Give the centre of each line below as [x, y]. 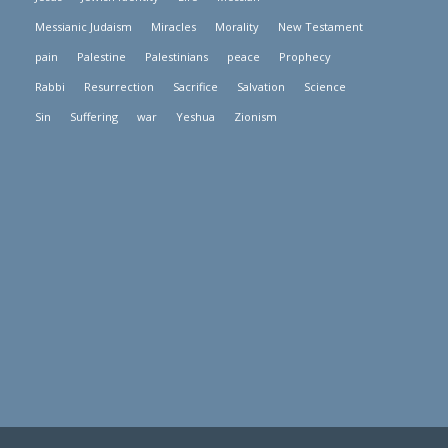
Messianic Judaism [84, 26]
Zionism [256, 116]
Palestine [102, 56]
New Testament [321, 26]
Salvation [261, 86]
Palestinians [177, 56]
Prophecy [305, 56]
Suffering [94, 116]
